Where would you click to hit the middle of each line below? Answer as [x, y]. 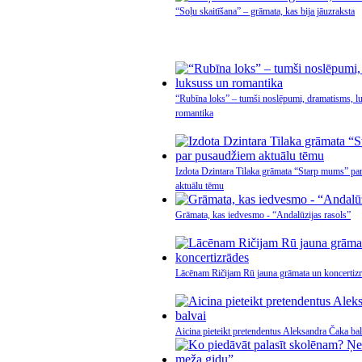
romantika [194, 113]
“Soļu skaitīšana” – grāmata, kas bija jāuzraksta [265, 11]
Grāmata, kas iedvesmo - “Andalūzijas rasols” [263, 215]
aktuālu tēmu [200, 186]
